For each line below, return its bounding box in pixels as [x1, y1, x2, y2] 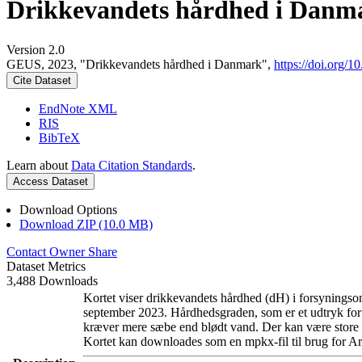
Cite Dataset [13, 74, 71, 86]
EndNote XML [39, 101, 117, 116]
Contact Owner [6, 244, 88, 259]
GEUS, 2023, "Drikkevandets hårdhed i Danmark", [6, 57, 274, 71]
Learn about [6, 158, 71, 172]
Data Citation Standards [71, 158, 192, 172]
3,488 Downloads [6, 273, 98, 288]
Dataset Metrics [6, 259, 86, 273]
